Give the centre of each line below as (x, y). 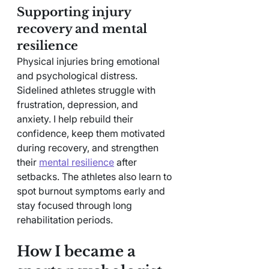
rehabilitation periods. (65, 219)
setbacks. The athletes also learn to (95, 176)
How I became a (78, 251)
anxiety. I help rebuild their (76, 119)
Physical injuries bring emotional (89, 61)
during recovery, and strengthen (89, 147)
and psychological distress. (78, 75)
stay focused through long (76, 205)
